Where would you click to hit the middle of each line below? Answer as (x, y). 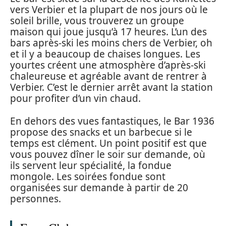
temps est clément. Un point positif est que (108, 143)
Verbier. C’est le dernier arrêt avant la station (111, 88)
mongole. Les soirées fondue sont (88, 176)
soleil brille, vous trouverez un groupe (97, 21)
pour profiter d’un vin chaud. (75, 99)
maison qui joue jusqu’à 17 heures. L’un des (108, 32)
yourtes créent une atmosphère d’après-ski (108, 65)
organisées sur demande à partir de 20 (99, 187)
